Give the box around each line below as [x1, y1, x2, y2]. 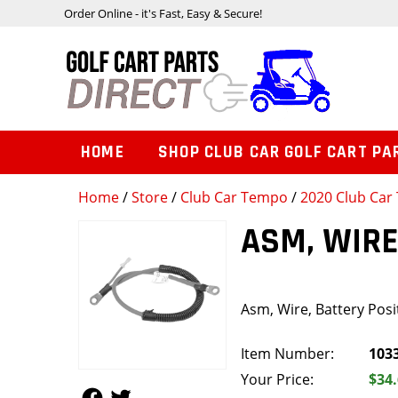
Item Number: [241, 344, 335, 364]
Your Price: [241, 370, 314, 390]
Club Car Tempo [180, 187, 288, 208]
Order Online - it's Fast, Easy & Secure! [64, 4, 262, 21]
